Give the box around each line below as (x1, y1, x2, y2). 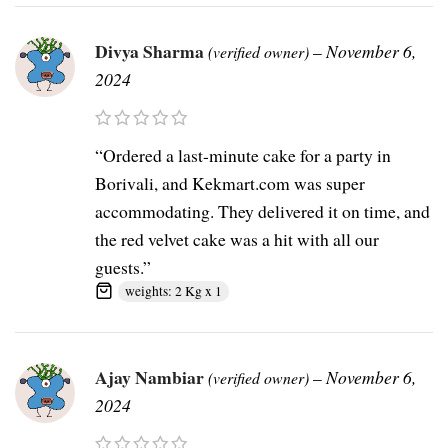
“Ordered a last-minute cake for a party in (95, 143, 391, 168)
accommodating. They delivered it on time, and (95, 199, 430, 224)
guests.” (95, 255, 151, 280)
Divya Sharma (95, 38, 208, 65)
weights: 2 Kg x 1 (125, 282, 222, 301)
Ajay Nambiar (95, 364, 208, 391)
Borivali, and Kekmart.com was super (95, 171, 365, 196)
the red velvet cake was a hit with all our (95, 227, 379, 252)
